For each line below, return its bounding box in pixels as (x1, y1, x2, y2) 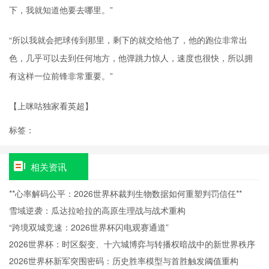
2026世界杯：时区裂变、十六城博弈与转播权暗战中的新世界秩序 (9, 238, 255, 250)
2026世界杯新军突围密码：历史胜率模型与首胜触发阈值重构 (9, 255, 238, 267)
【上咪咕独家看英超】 (9, 100, 93, 112)
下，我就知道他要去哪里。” (9, 4, 113, 16)
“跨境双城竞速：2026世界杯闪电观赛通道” (9, 221, 169, 233)
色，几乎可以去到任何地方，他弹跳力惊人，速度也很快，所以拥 (9, 52, 253, 64)
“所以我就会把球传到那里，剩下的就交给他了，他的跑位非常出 (9, 34, 247, 46)
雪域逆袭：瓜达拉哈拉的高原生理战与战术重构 (9, 204, 186, 216)
